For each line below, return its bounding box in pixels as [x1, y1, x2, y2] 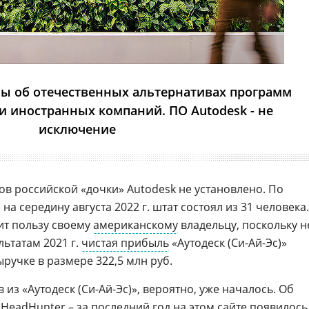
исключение [39, 121, 116, 137]
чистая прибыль [81, 235, 169, 250]
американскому [93, 217, 178, 232]
